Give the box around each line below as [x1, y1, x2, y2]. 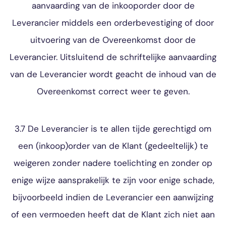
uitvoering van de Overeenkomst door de [30, 34, 196, 45]
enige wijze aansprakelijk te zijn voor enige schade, [12, 175, 214, 186]
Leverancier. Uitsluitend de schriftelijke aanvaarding [10, 51, 216, 63]
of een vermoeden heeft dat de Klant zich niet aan [11, 209, 215, 220]
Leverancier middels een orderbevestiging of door [12, 17, 214, 28]
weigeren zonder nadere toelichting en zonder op [14, 157, 212, 168]
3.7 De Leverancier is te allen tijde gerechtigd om [15, 123, 211, 134]
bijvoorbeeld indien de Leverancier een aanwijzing [13, 192, 213, 203]
